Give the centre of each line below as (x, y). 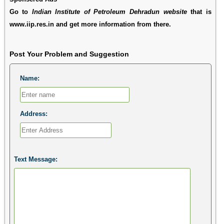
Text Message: (35, 159)
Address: (33, 113)
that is (199, 11)
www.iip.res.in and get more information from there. (90, 24)
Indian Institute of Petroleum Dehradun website (109, 11)
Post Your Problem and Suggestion (69, 54)
